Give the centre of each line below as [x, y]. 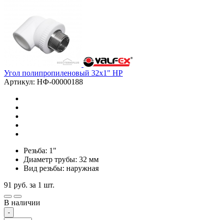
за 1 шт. [42, 185]
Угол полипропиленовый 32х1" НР [63, 73]
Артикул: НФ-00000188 [43, 82]
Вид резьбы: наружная [61, 168]
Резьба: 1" [40, 150]
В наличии [22, 202]
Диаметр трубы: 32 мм [61, 159]
